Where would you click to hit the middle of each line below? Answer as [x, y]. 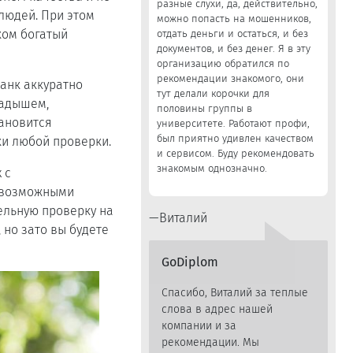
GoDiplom [190, 262]
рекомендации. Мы [210, 342]
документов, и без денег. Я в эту [233, 48]
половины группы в [204, 108]
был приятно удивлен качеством [235, 138]
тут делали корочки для [213, 93]
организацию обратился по [223, 63]
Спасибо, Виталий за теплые [234, 293]
